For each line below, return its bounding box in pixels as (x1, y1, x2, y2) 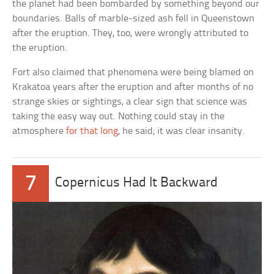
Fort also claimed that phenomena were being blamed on (12, 67, 254, 78)
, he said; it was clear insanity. (118, 126, 245, 137)
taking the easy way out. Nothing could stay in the (12, 111, 225, 122)
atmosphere (12, 126, 67, 137)
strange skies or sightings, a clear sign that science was (12, 97, 248, 108)
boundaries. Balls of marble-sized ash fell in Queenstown (12, 13, 255, 24)
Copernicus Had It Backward (55, 176, 218, 191)
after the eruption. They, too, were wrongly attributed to (12, 28, 249, 39)
